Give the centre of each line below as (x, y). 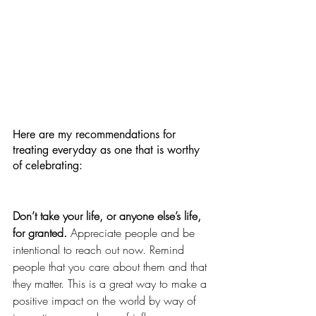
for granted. (40, 233)
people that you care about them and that (111, 267)
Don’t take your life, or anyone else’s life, (109, 216)
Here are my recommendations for (96, 135)
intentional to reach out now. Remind (100, 250)
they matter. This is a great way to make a (111, 284)
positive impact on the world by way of (106, 301)
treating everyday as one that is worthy (108, 150)
